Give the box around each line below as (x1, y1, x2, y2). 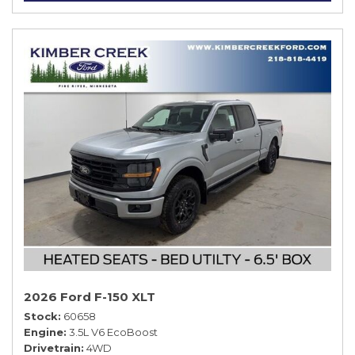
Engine (24, 326, 63, 338)
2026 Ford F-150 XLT (24, 289, 155, 304)
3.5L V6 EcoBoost (69, 326, 158, 338)
